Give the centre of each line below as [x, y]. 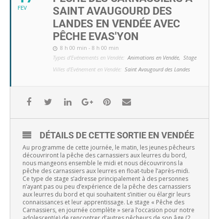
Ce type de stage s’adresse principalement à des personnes [105, 179]
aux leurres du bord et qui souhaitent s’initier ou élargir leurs [106, 195]
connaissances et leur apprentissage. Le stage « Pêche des [103, 202]
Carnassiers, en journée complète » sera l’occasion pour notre [109, 210]
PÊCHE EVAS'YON [96, 37]
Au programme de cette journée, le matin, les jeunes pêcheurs [109, 148]
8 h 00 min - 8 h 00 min [89, 48]
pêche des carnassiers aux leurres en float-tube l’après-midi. [106, 171]
